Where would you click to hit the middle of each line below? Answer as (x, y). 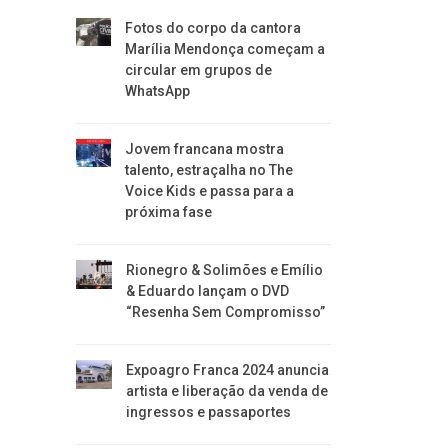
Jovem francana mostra (204, 149)
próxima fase (168, 212)
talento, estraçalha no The (208, 170)
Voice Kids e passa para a (209, 191)
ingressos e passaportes (208, 412)
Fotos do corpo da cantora (212, 28)
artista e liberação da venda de (226, 391)
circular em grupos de (198, 70)
